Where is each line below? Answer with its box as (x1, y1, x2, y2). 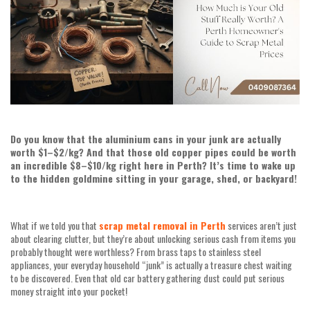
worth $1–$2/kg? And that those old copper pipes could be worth (10, 145, 296, 160)
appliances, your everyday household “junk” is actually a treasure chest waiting (10, 257, 292, 273)
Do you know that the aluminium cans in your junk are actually (10, 131, 281, 147)
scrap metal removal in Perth (99, 218, 226, 233)
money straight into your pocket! (10, 284, 127, 299)
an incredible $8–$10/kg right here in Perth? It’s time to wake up (10, 158, 295, 173)
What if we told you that (10, 218, 99, 233)
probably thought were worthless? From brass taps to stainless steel (10, 244, 261, 259)
